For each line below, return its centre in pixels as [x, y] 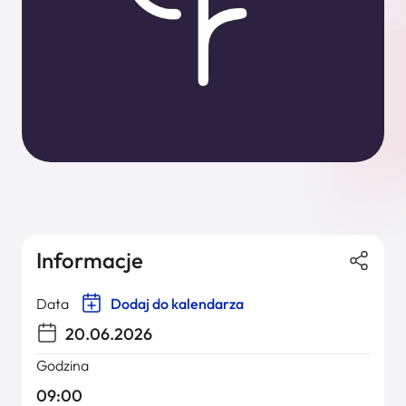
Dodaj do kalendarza [176, 304]
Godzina [63, 365]
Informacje [90, 260]
